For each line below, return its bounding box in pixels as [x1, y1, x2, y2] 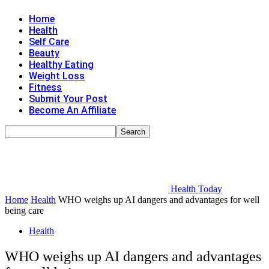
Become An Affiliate [29, 104, 116, 116]
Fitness [29, 82, 62, 93]
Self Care [29, 36, 69, 47]
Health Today [171, 184, 222, 194]
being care [5, 205, 44, 216]
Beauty [29, 47, 59, 59]
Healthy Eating [29, 59, 94, 70]
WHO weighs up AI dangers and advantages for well [58, 195, 259, 205]
